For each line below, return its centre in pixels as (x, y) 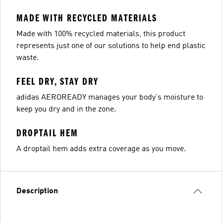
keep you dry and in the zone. (66, 110)
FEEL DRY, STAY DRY (57, 82)
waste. (28, 58)
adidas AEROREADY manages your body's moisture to (110, 98)
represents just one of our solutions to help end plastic (111, 46)
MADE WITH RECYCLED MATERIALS (87, 18)
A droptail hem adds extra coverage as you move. (101, 149)
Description (37, 191)
